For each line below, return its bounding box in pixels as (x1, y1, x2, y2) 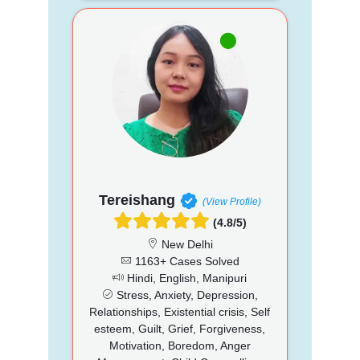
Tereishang (98, 191, 175, 208)
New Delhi (157, 237, 213, 251)
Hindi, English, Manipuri (124, 271, 247, 284)
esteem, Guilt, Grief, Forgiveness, (94, 321, 266, 335)
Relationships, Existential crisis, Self (89, 305, 271, 318)
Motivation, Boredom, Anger (108, 338, 251, 352)
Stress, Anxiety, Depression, (112, 288, 258, 301)
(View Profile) (202, 195, 261, 207)
